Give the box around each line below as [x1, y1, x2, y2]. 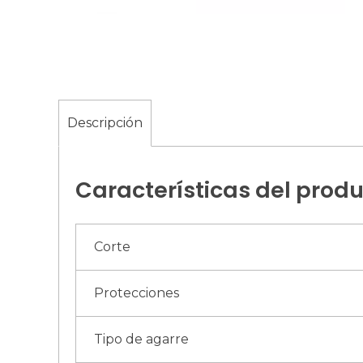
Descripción [67, 114, 143, 130]
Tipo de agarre [94, 331, 190, 347]
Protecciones [94, 284, 180, 301]
